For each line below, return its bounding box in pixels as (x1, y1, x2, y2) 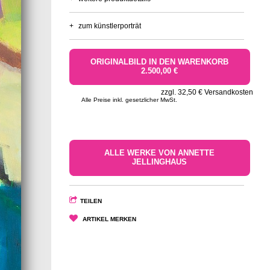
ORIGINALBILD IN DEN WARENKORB (90, 57, 229, 66)
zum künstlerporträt (78, 21, 141, 30)
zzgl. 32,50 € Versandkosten (160, 87, 253, 96)
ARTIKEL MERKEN (82, 215, 136, 222)
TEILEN (80, 197, 102, 204)
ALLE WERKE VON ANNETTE (104, 148, 215, 157)
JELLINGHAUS (132, 157, 187, 166)
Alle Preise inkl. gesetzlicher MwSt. (81, 96, 177, 103)
